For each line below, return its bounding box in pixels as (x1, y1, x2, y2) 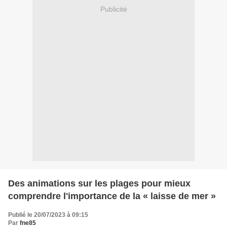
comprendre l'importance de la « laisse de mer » (8, 191, 216, 202)
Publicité (100, 5, 127, 13)
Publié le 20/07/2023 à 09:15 (8, 211, 88, 219)
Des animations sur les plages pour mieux (8, 178, 191, 189)
